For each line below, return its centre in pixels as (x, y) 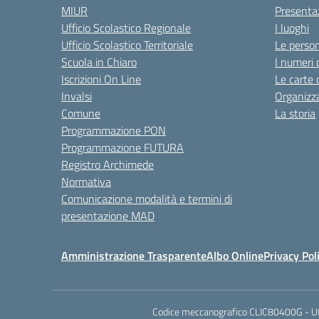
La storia (295, 113)
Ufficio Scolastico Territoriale (127, 45)
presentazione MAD (108, 215)
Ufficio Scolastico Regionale (126, 27)
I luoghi (292, 27)
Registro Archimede (108, 164)
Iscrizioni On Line (101, 79)
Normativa (86, 181)
